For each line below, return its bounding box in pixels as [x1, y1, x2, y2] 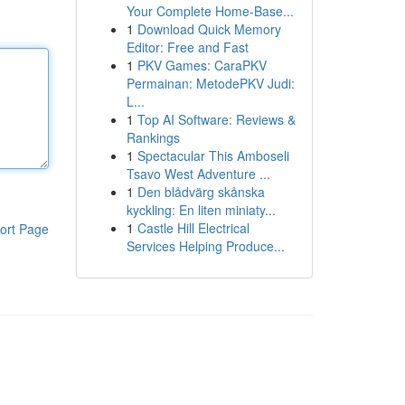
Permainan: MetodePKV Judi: [126, 74, 295, 92]
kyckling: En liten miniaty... [126, 201, 276, 219]
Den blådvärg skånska [137, 183, 265, 201]
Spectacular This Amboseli [137, 146, 289, 165]
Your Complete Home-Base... [126, 2, 294, 20]
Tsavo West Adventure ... [126, 165, 270, 183]
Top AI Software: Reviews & [137, 110, 296, 128]
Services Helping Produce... [126, 237, 285, 255]
